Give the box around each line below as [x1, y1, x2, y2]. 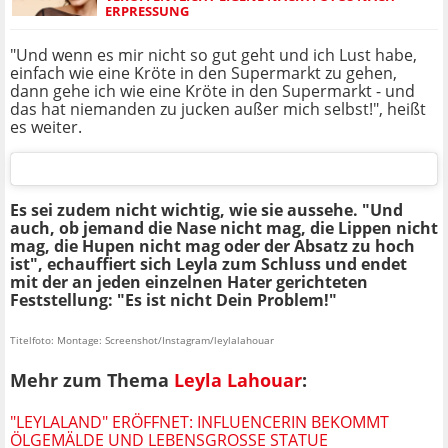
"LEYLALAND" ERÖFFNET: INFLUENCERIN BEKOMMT [10, 410, 389, 433]
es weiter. [10, 116, 82, 139]
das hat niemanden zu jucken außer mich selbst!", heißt [10, 98, 426, 121]
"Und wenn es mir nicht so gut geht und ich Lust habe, [10, 44, 417, 67]
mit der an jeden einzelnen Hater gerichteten [10, 271, 368, 294]
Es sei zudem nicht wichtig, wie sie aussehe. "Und [10, 199, 403, 222]
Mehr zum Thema [10, 367, 174, 392]
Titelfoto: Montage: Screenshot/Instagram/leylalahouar [10, 333, 274, 348]
